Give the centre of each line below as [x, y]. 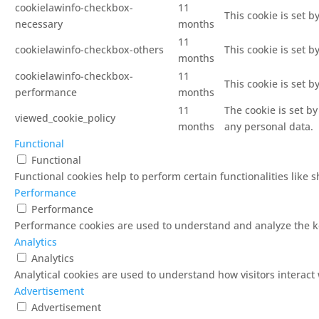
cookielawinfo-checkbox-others [89, 49]
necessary [39, 23]
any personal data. [269, 126]
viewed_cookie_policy [65, 117]
